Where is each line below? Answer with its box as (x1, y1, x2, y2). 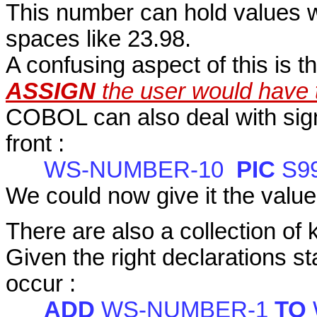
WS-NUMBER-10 (6, 156, 236, 183)
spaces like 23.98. (6, 25, 191, 52)
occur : (6, 271, 76, 297)
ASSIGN (6, 78, 102, 104)
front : (6, 130, 64, 156)
